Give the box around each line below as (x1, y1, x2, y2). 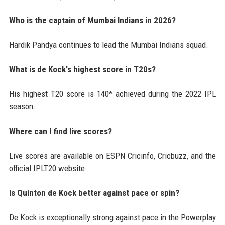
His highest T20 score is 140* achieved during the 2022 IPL (9, 89, 216, 99)
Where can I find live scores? (9, 126, 112, 137)
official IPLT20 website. (9, 163, 87, 174)
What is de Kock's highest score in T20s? (9, 64, 156, 75)
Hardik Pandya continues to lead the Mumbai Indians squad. (9, 40, 208, 50)
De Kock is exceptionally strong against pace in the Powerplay (9, 212, 216, 223)
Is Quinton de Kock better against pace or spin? (9, 188, 179, 198)
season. (9, 101, 36, 112)
